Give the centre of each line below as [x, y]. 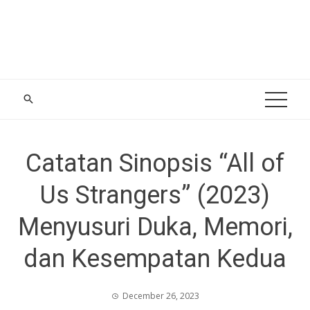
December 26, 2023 [161, 296]
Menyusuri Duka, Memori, [155, 227]
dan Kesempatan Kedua [155, 259]
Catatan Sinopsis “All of [155, 163]
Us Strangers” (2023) [155, 195]
